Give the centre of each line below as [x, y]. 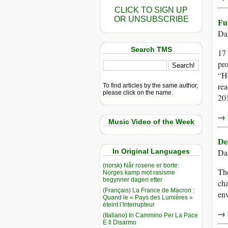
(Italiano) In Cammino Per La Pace [150, 215]
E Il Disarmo [120, 222]
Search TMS [151, 49]
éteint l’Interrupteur [129, 204]
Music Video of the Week [151, 121]
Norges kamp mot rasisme [139, 172]
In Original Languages [151, 151]
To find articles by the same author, [150, 85]
